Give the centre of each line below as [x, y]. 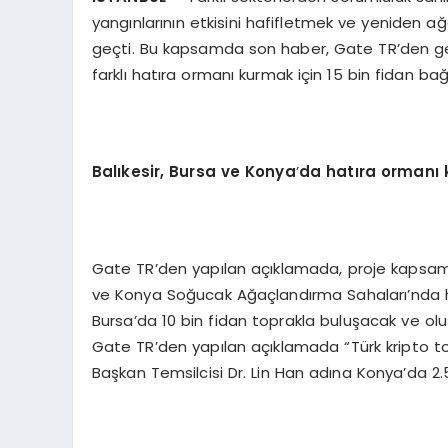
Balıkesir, [130, 171]
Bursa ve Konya [232, 171]
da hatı [328, 171]
